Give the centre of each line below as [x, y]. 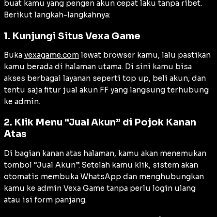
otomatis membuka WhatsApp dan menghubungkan [104, 176]
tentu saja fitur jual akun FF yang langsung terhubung [106, 90]
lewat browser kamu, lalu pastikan [145, 55]
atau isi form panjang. [45, 200]
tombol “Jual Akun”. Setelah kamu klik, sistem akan [101, 165]
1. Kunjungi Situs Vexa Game [72, 36]
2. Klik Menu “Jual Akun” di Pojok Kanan [100, 123]
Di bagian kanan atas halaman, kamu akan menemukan [105, 153]
